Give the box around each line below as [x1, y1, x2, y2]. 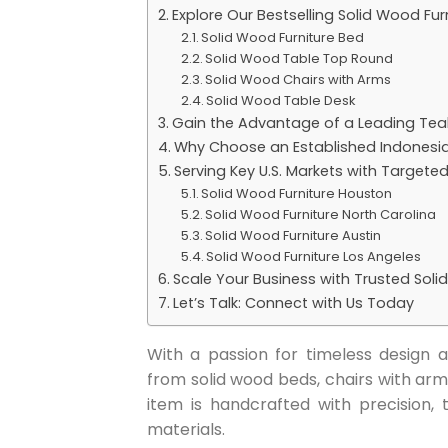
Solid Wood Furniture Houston [201, 183, 393, 203]
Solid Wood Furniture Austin [205, 225, 382, 245]
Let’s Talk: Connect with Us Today [172, 292, 414, 313]
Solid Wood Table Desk [206, 90, 357, 110]
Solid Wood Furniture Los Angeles [206, 246, 422, 266]
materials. [147, 417, 225, 441]
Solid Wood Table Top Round [205, 48, 394, 68]
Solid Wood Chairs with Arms [205, 69, 392, 89]
